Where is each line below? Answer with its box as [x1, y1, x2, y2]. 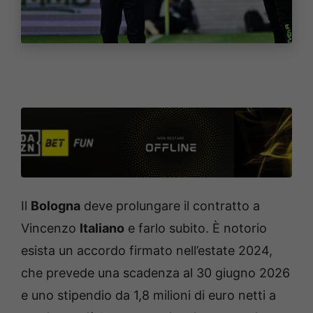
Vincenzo [21, 221, 80, 235]
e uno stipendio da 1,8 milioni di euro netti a [21, 288, 276, 303]
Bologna [31, 198, 80, 213]
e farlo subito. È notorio [124, 221, 267, 235]
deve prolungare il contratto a [80, 198, 260, 213]
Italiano [80, 221, 124, 235]
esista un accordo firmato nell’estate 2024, [21, 243, 272, 258]
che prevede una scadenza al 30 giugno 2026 [21, 265, 290, 280]
